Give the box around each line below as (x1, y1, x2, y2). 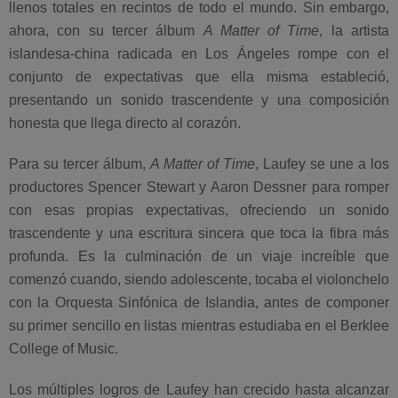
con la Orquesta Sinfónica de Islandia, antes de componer (9, 294, 389, 310)
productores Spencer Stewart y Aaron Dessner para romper (9, 179, 389, 195)
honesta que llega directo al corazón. (9, 115, 241, 131)
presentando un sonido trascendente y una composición (9, 92, 389, 107)
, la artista (319, 22, 390, 38)
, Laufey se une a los (255, 155, 389, 171)
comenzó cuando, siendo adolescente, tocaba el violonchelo (9, 271, 389, 287)
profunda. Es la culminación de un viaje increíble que (9, 248, 389, 264)
